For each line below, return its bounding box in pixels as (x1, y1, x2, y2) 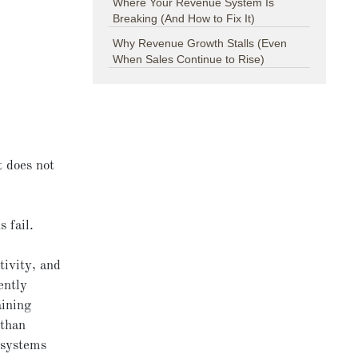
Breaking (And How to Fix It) (113, 12, 256, 26)
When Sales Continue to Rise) (113, 53, 265, 66)
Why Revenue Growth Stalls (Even (113, 37, 288, 50)
